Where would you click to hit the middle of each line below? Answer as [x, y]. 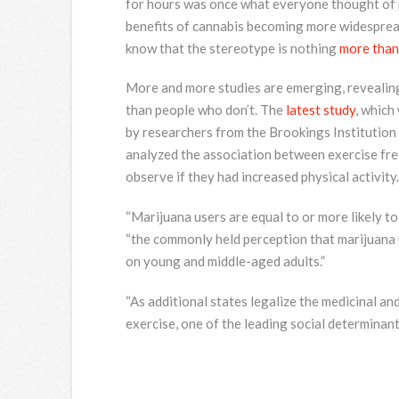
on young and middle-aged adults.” [225, 261]
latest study [320, 110]
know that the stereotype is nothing [232, 48]
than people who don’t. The [205, 110]
